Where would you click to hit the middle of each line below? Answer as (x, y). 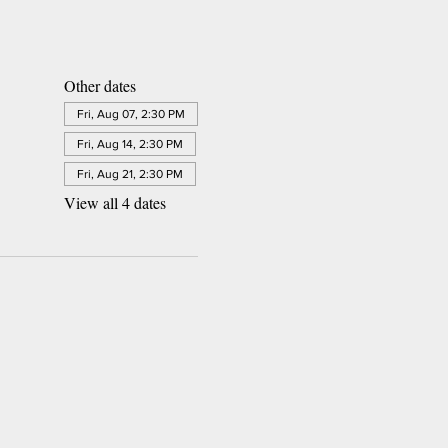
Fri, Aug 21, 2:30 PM (129, 173)
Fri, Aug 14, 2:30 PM (129, 143)
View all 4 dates (114, 202)
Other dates (99, 85)
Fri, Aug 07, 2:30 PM (130, 113)
